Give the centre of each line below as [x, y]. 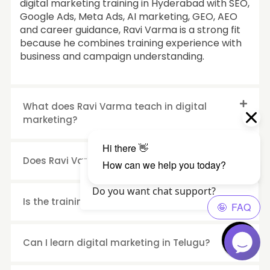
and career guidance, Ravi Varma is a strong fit [130, 30]
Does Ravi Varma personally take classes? [123, 160]
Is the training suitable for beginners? [111, 201]
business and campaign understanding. [112, 56]
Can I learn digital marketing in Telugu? [116, 242]
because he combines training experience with [131, 43]
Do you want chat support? [154, 191]
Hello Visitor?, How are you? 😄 [162, 178]
